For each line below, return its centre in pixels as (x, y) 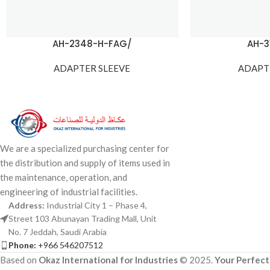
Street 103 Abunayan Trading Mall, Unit (83, 219)
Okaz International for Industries (108, 260)
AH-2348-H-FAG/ (92, 44)
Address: (27, 206)
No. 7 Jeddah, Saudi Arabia (58, 232)
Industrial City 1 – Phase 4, (97, 206)
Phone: (22, 245)
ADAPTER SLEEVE (92, 68)
